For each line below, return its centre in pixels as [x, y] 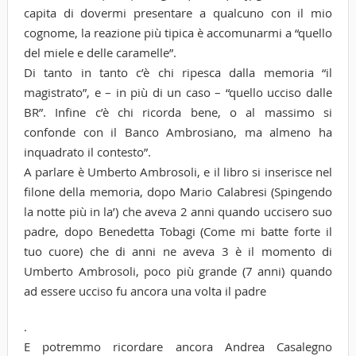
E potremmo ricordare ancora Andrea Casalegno [178, 346]
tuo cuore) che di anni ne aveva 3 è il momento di [178, 251]
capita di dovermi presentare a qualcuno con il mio [178, 12]
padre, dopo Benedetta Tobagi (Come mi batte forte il [178, 231]
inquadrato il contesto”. [87, 151]
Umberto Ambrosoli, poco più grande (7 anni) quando [178, 271]
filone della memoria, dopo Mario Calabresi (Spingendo [178, 191]
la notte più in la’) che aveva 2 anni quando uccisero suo [178, 211]
